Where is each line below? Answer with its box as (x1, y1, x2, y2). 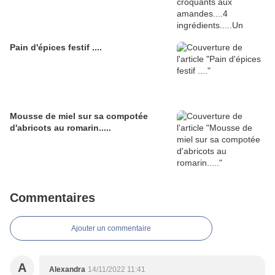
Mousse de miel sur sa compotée (10, 111, 148, 122)
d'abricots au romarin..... (10, 123, 111, 133)
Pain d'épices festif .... (10, 42, 102, 53)
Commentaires (10, 191, 95, 205)
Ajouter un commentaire (71, 224, 151, 233)
